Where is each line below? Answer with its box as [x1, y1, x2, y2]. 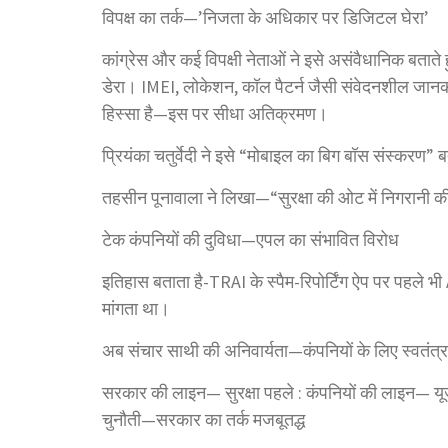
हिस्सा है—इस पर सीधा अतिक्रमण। [102, 101, 328, 125]
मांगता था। [102, 296, 170, 320]
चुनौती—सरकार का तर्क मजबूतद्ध [102, 407, 305, 431]
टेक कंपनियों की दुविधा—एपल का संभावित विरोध [102, 227, 399, 251]
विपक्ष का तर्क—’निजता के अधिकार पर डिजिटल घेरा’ [102, 5, 429, 29]
